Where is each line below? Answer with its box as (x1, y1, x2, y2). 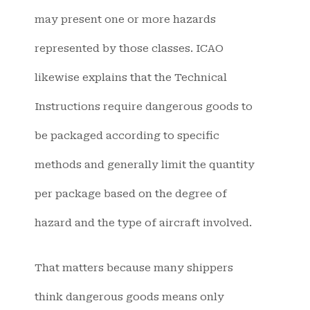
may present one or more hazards (35, 13, 216, 26)
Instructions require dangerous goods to (35, 100, 253, 113)
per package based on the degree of (35, 188, 227, 201)
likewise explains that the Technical (35, 71, 227, 84)
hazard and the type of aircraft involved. (35, 217, 252, 230)
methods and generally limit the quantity (35, 158, 255, 172)
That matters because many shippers (35, 261, 233, 274)
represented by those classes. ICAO (35, 42, 224, 55)
